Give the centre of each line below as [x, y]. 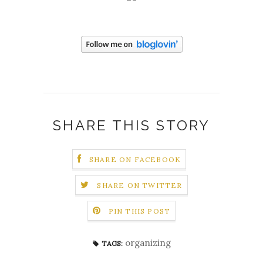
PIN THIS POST [139, 211]
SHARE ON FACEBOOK [135, 160]
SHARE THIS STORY [131, 125]
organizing [148, 243]
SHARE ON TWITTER [140, 186]
